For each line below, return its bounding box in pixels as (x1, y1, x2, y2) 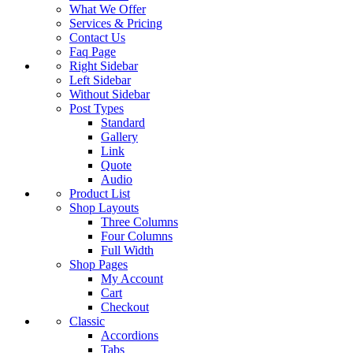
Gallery (101, 130, 138, 144)
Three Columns (101, 215, 178, 229)
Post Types (69, 102, 124, 116)
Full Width (101, 243, 154, 258)
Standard (101, 116, 145, 130)
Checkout (101, 300, 149, 314)
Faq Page (69, 45, 116, 59)
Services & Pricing (69, 17, 162, 31)
